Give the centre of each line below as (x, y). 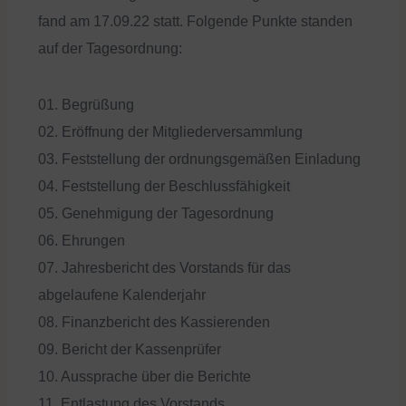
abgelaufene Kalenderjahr (122, 295)
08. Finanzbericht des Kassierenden (154, 322)
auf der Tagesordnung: (110, 48)
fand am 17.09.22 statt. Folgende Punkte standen (195, 21)
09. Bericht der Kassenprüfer (130, 349)
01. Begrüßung (86, 105)
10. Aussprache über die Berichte (145, 377)
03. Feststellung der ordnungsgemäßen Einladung (199, 159)
